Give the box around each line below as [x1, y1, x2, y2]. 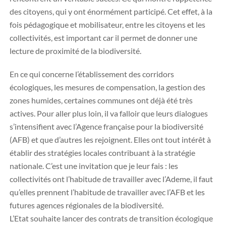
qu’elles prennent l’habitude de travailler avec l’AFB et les [10, 187, 205, 197]
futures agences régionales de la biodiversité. [10, 200, 163, 210]
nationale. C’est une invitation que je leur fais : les [10, 161, 178, 171]
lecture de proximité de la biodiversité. [10, 46, 141, 55]
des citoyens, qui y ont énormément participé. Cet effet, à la [10, 7, 212, 16]
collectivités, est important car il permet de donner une [10, 33, 197, 42]
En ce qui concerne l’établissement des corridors [10, 69, 174, 79]
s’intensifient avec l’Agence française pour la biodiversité [10, 122, 203, 131]
